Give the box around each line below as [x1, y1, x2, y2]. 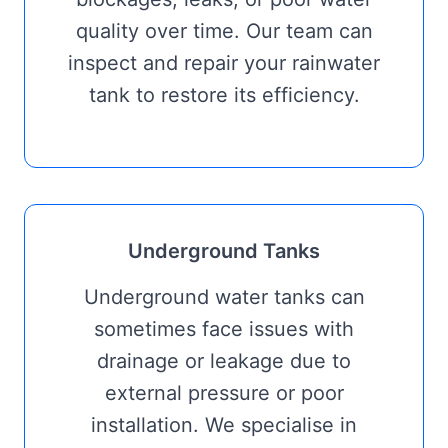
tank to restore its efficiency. [88, 83, 360, 107]
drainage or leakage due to [97, 349, 351, 373]
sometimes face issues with [94, 317, 354, 341]
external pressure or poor [104, 381, 344, 405]
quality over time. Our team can [75, 19, 373, 43]
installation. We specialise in [91, 413, 357, 437]
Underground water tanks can [83, 285, 365, 309]
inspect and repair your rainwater [68, 51, 380, 75]
